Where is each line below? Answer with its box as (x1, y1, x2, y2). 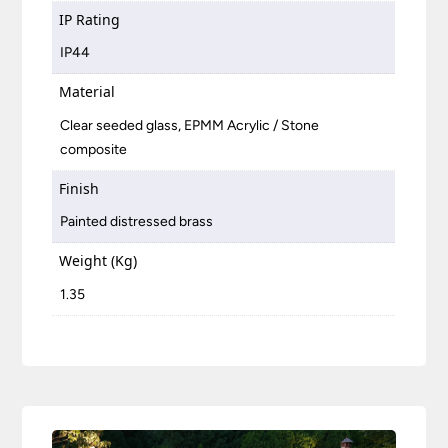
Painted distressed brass (60, 213, 214, 231)
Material (59, 82, 116, 102)
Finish (59, 178, 100, 198)
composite (60, 140, 128, 158)
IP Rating (59, 9, 121, 29)
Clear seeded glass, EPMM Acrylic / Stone (60, 116, 320, 134)
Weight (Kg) (59, 251, 138, 271)
